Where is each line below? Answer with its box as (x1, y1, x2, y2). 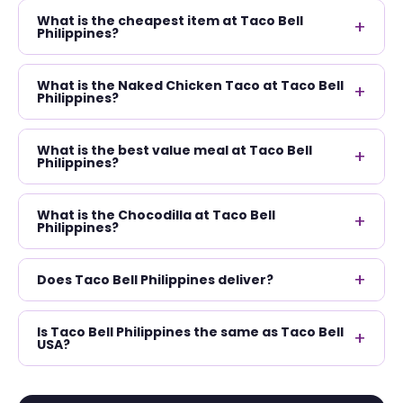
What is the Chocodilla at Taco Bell (37, 205, 275, 224)
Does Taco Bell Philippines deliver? (37, 270, 273, 289)
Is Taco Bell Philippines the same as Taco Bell (37, 322, 344, 341)
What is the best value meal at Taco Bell (37, 140, 312, 159)
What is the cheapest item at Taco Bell (37, 11, 303, 30)
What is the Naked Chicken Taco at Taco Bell (37, 76, 344, 94)
